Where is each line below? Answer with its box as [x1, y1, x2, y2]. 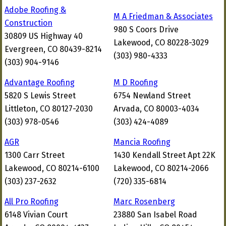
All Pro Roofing [5, 197, 59, 206]
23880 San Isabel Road [114, 210, 197, 219]
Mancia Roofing [114, 137, 171, 147]
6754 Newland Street [114, 91, 191, 100]
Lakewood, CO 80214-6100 [5, 163, 99, 173]
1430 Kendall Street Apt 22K [114, 150, 215, 160]
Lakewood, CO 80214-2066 [114, 163, 209, 173]
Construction [5, 18, 52, 28]
